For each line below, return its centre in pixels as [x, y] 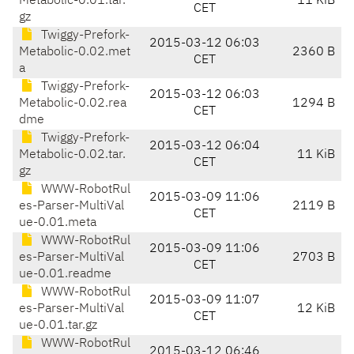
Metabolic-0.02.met [75, 53]
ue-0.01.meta [58, 223]
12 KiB [316, 309]
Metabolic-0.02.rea [73, 104]
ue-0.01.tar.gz [58, 326]
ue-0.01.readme [65, 275]
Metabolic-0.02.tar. [72, 155]
